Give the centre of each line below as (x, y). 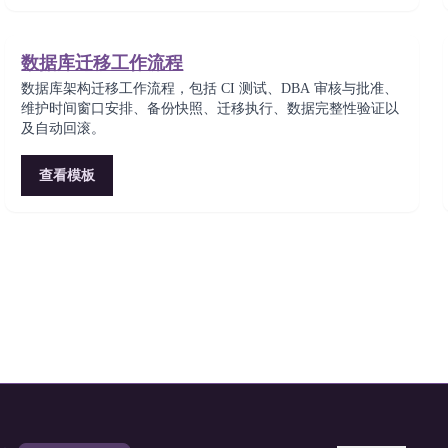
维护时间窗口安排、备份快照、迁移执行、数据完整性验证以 (210, 108)
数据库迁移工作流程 (102, 63)
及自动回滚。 (63, 128)
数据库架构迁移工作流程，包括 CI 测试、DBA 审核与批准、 (210, 88)
